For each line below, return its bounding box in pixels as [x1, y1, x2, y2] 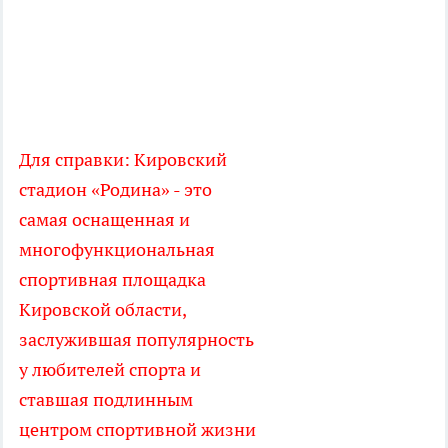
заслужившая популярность [19, 328, 254, 352]
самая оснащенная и [19, 208, 190, 232]
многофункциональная [19, 238, 215, 262]
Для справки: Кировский [19, 148, 227, 172]
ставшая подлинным [19, 388, 193, 412]
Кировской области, [19, 298, 186, 322]
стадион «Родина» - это [19, 178, 212, 202]
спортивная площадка [19, 268, 206, 292]
